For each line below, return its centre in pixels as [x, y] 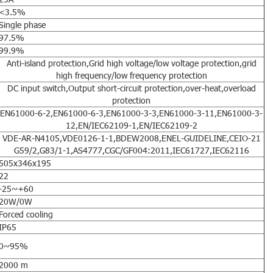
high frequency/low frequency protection [131, 75]
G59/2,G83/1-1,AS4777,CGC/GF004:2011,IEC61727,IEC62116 [131, 150]
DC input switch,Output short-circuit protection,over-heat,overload [131, 88]
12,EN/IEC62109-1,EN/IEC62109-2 [131, 125]
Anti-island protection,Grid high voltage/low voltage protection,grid [131, 63]
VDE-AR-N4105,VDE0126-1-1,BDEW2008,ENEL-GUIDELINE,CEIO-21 [131, 138]
